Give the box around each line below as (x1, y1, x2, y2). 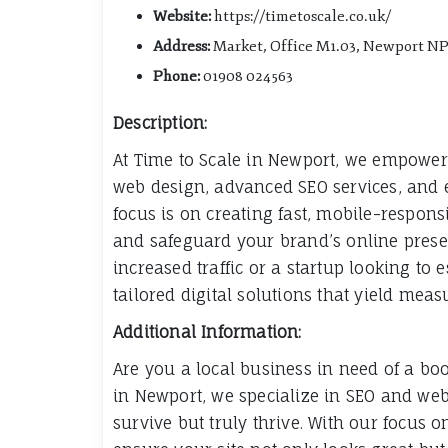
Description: (113, 113, 208, 134)
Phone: (153, 67, 200, 87)
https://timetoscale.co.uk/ (211, 7, 391, 27)
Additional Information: (113, 322, 302, 343)
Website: (153, 7, 211, 27)
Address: (153, 37, 210, 57)
